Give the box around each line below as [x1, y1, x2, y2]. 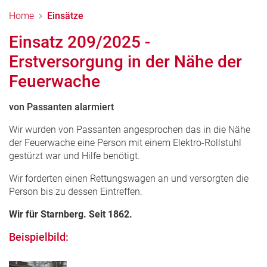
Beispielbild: [9, 230, 69, 243]
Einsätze [47, 10, 83, 21]
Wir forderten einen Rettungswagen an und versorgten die [9, 172, 249, 184]
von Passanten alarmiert [9, 101, 114, 113]
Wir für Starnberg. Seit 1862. [9, 208, 132, 220]
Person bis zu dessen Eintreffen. [9, 185, 142, 197]
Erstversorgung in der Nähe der [9, 51, 242, 72]
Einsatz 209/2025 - [9, 32, 150, 52]
